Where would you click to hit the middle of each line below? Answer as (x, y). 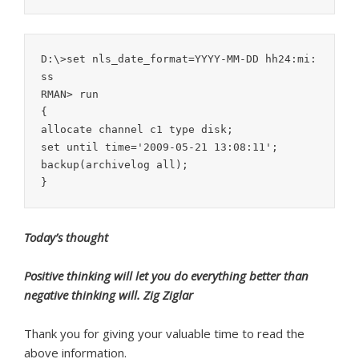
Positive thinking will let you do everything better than (166, 276)
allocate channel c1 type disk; (137, 129)
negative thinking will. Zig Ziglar (109, 295)
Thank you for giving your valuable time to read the (164, 333)
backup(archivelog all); (115, 165)
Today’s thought (66, 237)
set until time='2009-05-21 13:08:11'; (159, 147)
